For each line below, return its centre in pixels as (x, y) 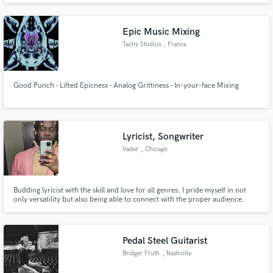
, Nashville (177, 253)
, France (175, 44)
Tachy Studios (142, 44)
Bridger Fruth (141, 253)
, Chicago (154, 149)
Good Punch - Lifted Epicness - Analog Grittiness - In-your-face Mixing (126, 86)
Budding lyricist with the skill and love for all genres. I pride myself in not (129, 190)
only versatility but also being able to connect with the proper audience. (129, 199)
